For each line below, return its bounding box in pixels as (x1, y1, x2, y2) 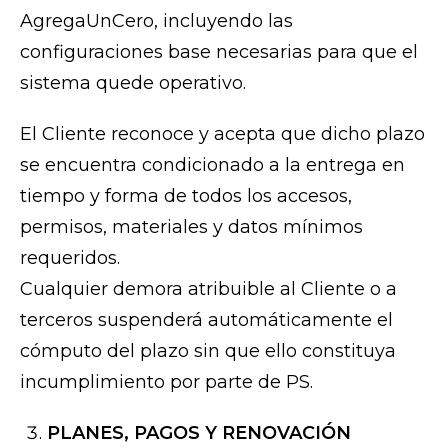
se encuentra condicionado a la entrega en (20, 154, 405, 177)
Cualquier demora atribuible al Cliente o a (20, 278, 397, 301)
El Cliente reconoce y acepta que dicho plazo (20, 123, 425, 146)
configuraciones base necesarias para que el (20, 41, 418, 64)
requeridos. (20, 247, 120, 270)
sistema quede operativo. (20, 72, 246, 95)
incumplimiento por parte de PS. (20, 371, 313, 394)
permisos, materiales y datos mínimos (20, 216, 363, 239)
